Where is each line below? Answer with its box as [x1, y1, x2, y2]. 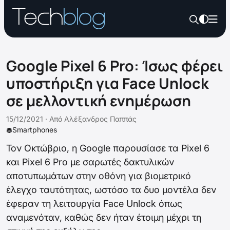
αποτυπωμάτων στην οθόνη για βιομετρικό [6, 170, 191, 181]
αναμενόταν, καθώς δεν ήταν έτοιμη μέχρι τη [6, 212, 201, 223]
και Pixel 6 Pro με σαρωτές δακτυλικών [6, 157, 174, 167]
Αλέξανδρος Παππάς [64, 114, 137, 123]
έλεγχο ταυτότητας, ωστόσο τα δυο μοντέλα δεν [6, 184, 216, 195]
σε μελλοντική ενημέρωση [6, 90, 191, 111]
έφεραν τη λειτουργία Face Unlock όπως [6, 198, 182, 209]
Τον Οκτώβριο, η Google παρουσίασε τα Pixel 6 [6, 143, 209, 154]
